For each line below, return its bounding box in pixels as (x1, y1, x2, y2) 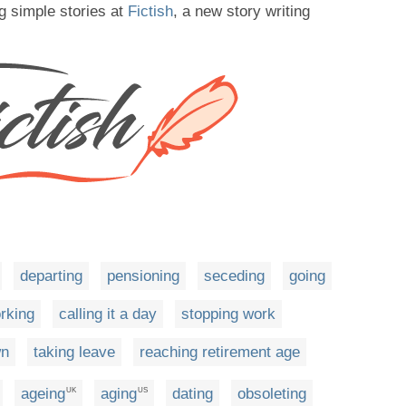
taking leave (34, 343, 115, 362)
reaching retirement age (140, 343, 300, 362)
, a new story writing (173, 3, 310, 20)
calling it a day (59, 305, 157, 324)
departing (20, 267, 82, 285)
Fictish (128, 3, 173, 20)
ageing (21, 385, 65, 403)
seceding (204, 267, 265, 285)
